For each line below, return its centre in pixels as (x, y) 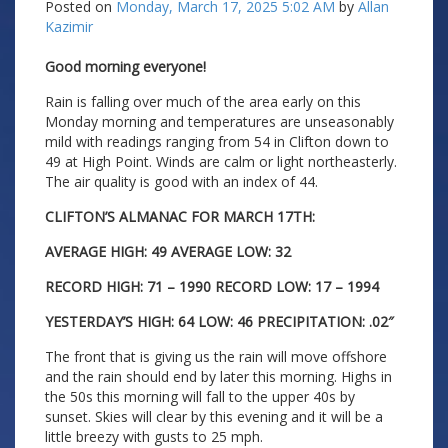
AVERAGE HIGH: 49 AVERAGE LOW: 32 (168, 251)
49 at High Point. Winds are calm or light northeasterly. (221, 161)
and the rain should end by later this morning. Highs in (218, 376)
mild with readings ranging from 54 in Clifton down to (217, 141)
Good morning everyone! (125, 66)
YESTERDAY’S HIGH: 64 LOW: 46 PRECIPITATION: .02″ (219, 321)
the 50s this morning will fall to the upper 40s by (200, 396)
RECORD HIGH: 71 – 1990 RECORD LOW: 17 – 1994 (212, 286)
